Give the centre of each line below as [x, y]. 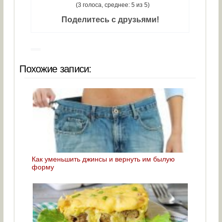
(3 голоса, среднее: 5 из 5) [112, 5]
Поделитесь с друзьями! [110, 20]
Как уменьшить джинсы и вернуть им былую [104, 159]
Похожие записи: [55, 69]
